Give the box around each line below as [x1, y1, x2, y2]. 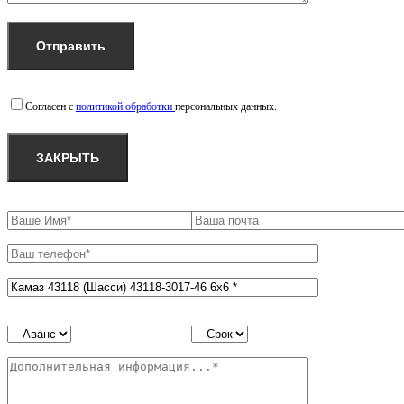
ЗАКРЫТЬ [36, 150, 99, 165]
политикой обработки [76, 99, 175, 113]
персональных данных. [175, 99, 277, 113]
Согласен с [25, 99, 76, 113]
